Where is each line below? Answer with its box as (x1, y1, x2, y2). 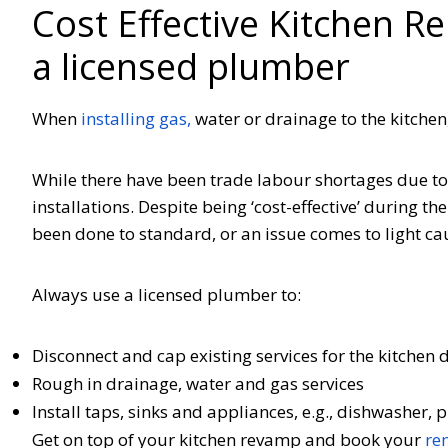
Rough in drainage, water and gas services (32, 371, 376, 395)
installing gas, (81, 106, 191, 130)
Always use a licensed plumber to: (32, 282, 313, 306)
